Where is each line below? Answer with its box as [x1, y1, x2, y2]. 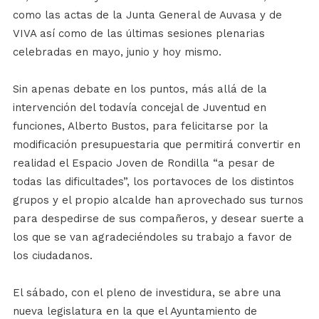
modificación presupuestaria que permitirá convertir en [12, 138, 300, 151]
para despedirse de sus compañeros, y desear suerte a [12, 212, 304, 225]
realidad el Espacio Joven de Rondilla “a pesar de [12, 157, 275, 169]
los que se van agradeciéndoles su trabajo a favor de [12, 231, 292, 244]
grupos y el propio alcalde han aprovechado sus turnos [12, 194, 303, 206]
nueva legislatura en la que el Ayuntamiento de [12, 305, 257, 318]
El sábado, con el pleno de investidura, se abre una [12, 286, 281, 299]
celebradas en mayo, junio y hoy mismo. [12, 46, 221, 58]
